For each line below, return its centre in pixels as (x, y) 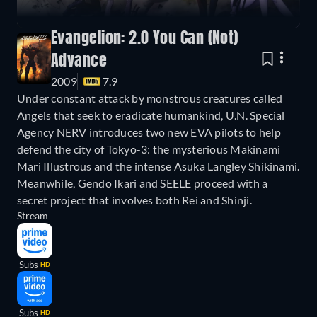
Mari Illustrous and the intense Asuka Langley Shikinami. (158, 166)
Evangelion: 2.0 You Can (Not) (145, 39)
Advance (79, 62)
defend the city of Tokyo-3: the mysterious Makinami (149, 149)
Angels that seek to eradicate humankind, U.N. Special (151, 115)
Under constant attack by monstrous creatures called (150, 98)
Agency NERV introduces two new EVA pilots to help (149, 132)
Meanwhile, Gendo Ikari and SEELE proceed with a (143, 183)
